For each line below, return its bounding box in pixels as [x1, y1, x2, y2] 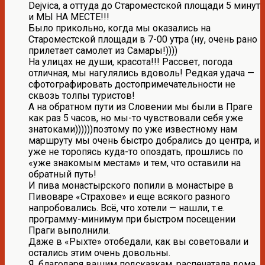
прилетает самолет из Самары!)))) [28, 44, 177, 56]
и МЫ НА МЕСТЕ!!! [28, 11, 109, 22]
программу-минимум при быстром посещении [28, 213, 235, 225]
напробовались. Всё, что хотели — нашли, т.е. [28, 202, 225, 214]
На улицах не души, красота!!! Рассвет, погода [28, 56, 232, 67]
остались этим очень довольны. [28, 247, 170, 258]
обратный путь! [28, 168, 96, 180]
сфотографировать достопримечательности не [28, 78, 235, 90]
